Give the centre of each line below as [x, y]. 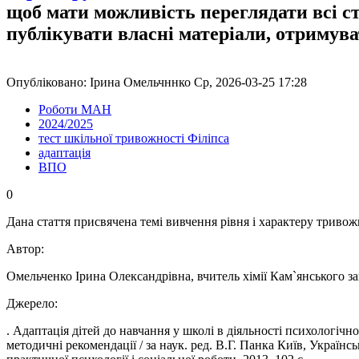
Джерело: [34, 303]
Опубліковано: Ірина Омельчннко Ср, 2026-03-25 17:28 [157, 82]
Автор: [27, 248]
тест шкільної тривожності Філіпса [134, 138]
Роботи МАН [75, 109]
